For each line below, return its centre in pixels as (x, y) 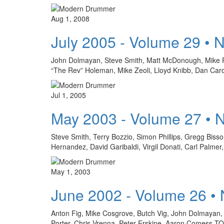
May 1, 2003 (71, 171)
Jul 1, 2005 (68, 95)
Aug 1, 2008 (70, 18)
